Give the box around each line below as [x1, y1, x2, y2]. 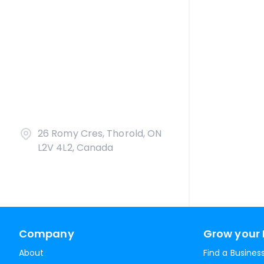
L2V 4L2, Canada [38, 141, 114, 154]
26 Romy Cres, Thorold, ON [38, 127, 162, 140]
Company [19, 226, 74, 241]
